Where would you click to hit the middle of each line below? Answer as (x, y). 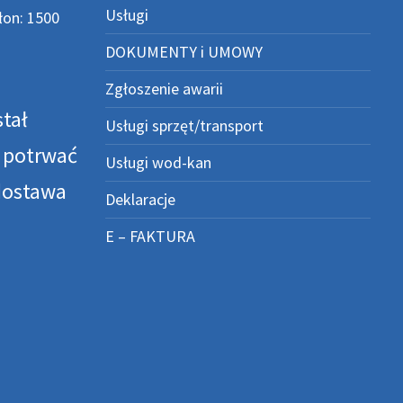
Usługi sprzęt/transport (184, 125)
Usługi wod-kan (158, 162)
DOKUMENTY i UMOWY (184, 52)
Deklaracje (140, 199)
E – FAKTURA (150, 236)
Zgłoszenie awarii (164, 89)
